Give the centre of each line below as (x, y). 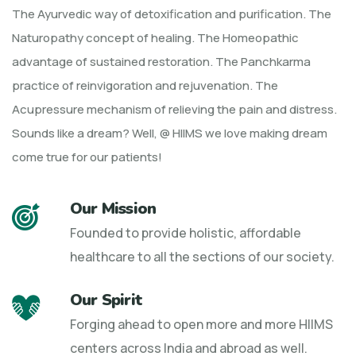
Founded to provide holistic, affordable (186, 232)
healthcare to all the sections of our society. (202, 256)
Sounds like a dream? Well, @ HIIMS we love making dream (170, 133)
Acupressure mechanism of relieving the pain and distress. (174, 109)
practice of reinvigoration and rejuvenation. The (145, 85)
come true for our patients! (87, 157)
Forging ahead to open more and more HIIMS (201, 324)
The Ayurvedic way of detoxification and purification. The (172, 14)
